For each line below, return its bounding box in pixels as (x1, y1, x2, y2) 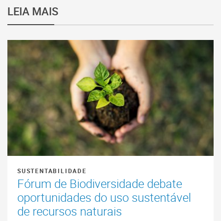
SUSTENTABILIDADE (17, 167, 87, 175)
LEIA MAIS (7, 4, 58, 19)
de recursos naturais (17, 203, 122, 220)
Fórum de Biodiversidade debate (17, 176, 182, 192)
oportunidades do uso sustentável (17, 189, 191, 206)
